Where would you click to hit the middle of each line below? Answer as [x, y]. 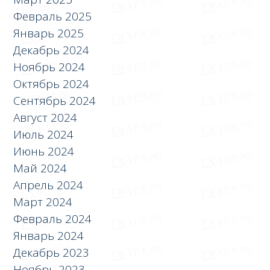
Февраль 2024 [53, 218]
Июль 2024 [44, 134]
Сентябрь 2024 [55, 100]
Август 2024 [46, 117]
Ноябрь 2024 [49, 67]
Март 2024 [43, 202]
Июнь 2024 [44, 151]
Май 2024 [40, 168]
